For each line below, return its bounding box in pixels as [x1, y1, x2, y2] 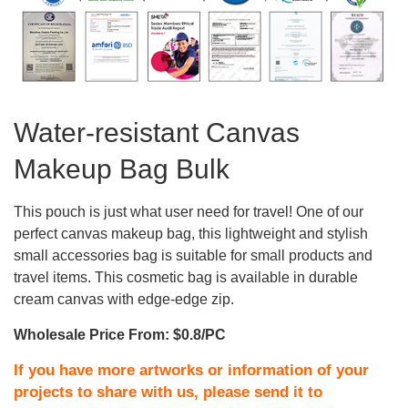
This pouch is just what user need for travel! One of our [14, 204, 363, 220]
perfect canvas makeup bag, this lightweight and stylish [14, 226, 368, 242]
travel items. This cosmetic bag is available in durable [14, 270, 358, 286]
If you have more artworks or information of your [14, 362, 369, 380]
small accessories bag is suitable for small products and [14, 248, 372, 264]
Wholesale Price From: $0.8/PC [14, 327, 226, 343]
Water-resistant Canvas [14, 117, 300, 148]
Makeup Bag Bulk [14, 154, 229, 185]
